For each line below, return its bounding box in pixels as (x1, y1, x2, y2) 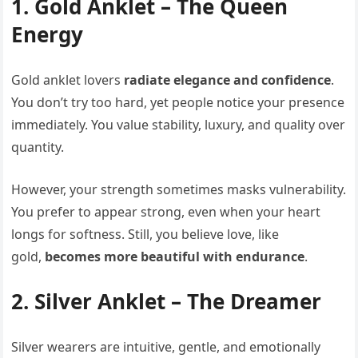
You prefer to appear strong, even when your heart (11, 202, 321, 221)
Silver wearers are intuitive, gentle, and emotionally (11, 337, 321, 356)
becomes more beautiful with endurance (45, 247, 305, 265)
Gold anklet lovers (11, 70, 125, 89)
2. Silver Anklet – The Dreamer (11, 286, 322, 316)
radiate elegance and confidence (124, 70, 332, 89)
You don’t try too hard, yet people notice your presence (11, 93, 345, 111)
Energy (11, 19, 84, 49)
